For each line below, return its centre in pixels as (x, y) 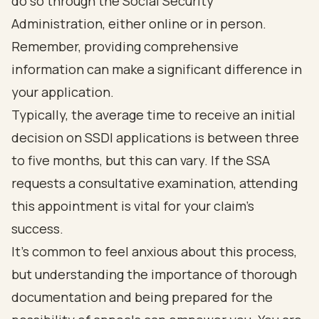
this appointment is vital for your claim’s (133, 206)
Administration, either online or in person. (139, 23)
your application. (63, 92)
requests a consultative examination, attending (155, 183)
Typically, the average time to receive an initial (153, 115)
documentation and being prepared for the (142, 297)
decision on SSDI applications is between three (155, 137)
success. (37, 229)
